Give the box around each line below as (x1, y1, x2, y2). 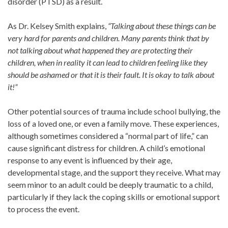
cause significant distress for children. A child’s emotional (8, 143, 205, 153)
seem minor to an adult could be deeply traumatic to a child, (8, 180, 213, 189)
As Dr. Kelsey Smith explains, (8, 21, 108, 31)
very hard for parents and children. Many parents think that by (8, 33, 209, 43)
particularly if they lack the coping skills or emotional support (8, 192, 220, 202)
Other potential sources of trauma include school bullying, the (8, 106, 220, 116)
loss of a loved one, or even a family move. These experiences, (8, 119, 219, 128)
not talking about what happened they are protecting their (8, 45, 193, 55)
